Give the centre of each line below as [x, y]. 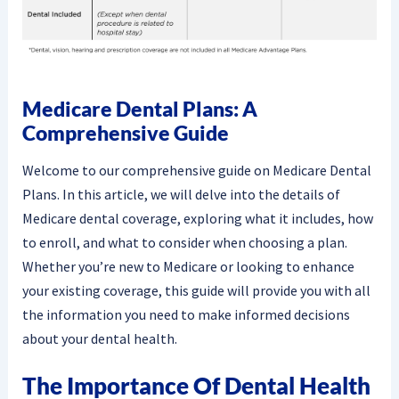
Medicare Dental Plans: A [139, 109]
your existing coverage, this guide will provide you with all [196, 290]
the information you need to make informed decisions [186, 314]
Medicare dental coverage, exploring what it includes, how [197, 218]
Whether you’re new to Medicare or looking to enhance [188, 266]
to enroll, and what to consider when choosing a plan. [184, 242]
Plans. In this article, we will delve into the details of [181, 194]
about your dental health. [99, 338]
